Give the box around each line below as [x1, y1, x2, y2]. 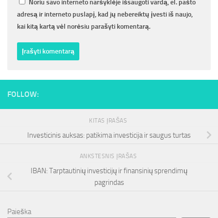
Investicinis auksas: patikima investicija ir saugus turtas [27, 130, 191, 140]
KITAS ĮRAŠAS [89, 117, 129, 125]
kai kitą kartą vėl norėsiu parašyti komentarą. [17, 22, 150, 31]
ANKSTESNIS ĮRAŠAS [79, 153, 139, 160]
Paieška [7, 207, 31, 216]
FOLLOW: [7, 90, 39, 99]
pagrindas [94, 178, 124, 187]
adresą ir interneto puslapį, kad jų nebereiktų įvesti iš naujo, [17, 10, 193, 19]
